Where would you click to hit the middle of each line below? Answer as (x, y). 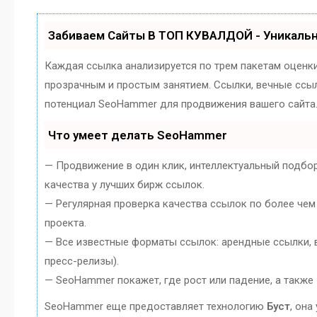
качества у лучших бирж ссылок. (125, 185)
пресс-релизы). (82, 261)
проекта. (65, 223)
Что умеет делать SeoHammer (138, 135)
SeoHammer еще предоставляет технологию (156, 306)
